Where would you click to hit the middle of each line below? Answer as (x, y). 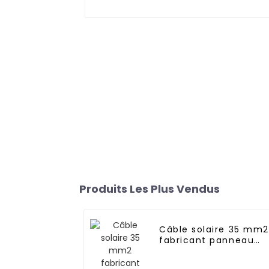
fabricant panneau (207, 240)
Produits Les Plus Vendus (150, 189)
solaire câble (192, 251)
